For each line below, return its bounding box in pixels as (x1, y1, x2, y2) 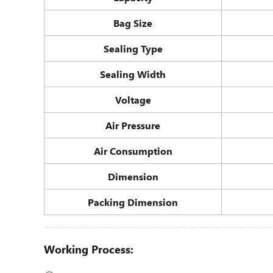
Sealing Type (103, 42, 163, 55)
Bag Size (113, 16, 152, 29)
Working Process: (44, 242, 133, 257)
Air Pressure (105, 119, 160, 132)
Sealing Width (100, 68, 166, 80)
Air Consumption (93, 144, 172, 157)
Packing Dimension (88, 196, 178, 208)
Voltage (115, 93, 151, 106)
